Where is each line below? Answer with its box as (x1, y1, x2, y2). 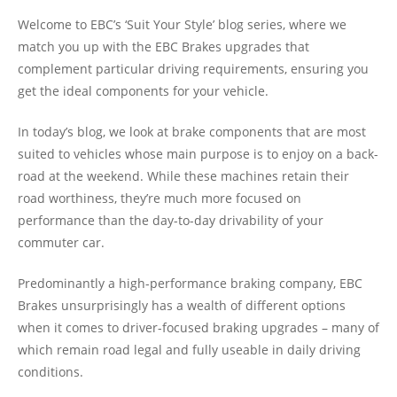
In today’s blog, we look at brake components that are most (18, 123, 366, 140)
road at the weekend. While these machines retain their (18, 167, 349, 184)
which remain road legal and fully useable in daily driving (18, 341, 361, 358)
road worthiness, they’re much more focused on (18, 190, 301, 206)
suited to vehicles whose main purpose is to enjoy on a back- (18, 145, 378, 162)
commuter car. (18, 234, 105, 251)
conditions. (18, 363, 83, 380)
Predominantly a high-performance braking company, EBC (18, 275, 362, 292)
